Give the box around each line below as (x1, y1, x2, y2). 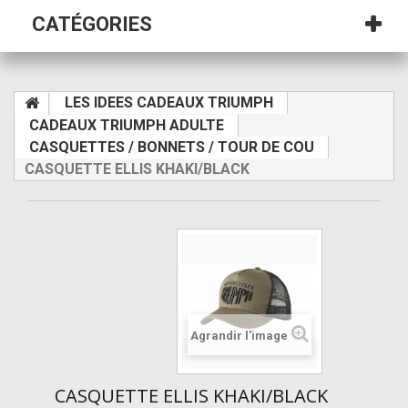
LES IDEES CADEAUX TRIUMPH (65, 94, 273, 112)
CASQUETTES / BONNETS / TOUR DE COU (29, 138, 314, 157)
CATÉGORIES (32, 13, 152, 36)
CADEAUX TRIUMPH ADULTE (29, 117, 224, 135)
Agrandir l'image (190, 329, 288, 343)
